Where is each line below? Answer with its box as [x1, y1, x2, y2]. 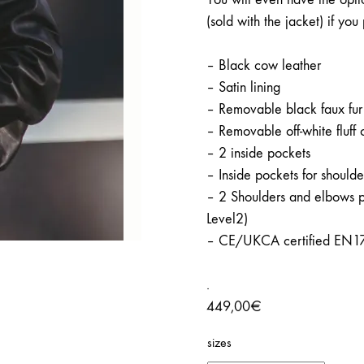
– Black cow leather [206, 57, 321, 74]
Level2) [206, 210, 248, 227]
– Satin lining [206, 79, 280, 96]
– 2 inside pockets [206, 145, 310, 162]
